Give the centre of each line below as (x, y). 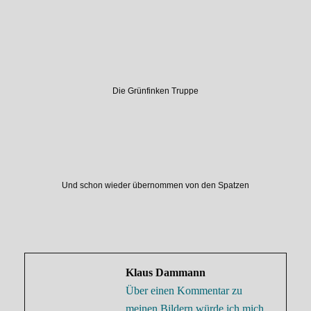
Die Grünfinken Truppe (155, 91)
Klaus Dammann (166, 272)
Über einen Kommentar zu (184, 291)
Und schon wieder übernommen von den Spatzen (155, 186)
